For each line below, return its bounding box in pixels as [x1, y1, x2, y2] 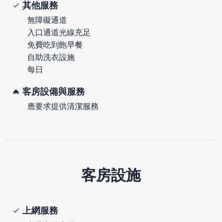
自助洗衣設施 [27, 52, 75, 62]
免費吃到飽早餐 [27, 39, 83, 50]
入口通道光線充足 [27, 27, 91, 37]
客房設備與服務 [22, 86, 85, 97]
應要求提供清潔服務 [27, 101, 99, 111]
